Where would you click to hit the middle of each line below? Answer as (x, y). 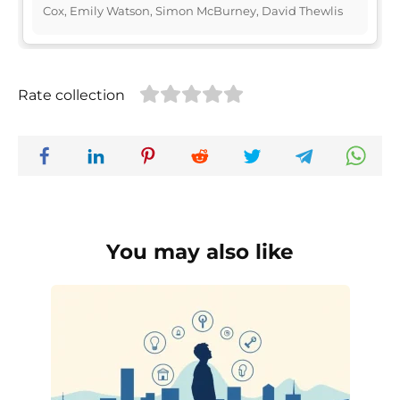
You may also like (200, 251)
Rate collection (71, 95)
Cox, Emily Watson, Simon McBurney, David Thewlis (193, 10)
